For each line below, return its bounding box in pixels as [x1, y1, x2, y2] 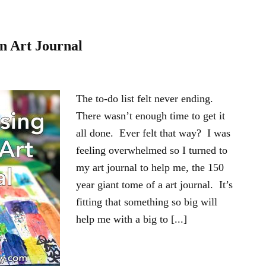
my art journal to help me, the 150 [76, 161, 224, 173]
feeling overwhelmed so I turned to [76, 144, 227, 156]
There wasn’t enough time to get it [76, 110, 225, 122]
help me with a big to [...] [76, 213, 187, 225]
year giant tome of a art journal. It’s [76, 179, 233, 191]
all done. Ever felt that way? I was [76, 127, 230, 139]
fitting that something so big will [76, 196, 217, 208]
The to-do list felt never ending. [76, 93, 216, 104]
